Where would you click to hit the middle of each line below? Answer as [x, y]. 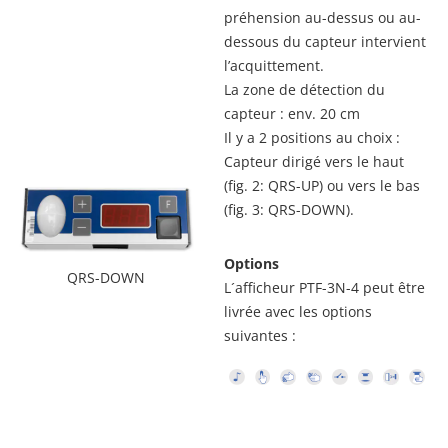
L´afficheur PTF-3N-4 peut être [324, 287]
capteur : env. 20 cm [292, 113]
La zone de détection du [304, 89]
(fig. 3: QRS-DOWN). [289, 209]
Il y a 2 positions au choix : [312, 137]
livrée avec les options [298, 311]
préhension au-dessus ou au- [322, 17]
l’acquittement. [274, 65]
